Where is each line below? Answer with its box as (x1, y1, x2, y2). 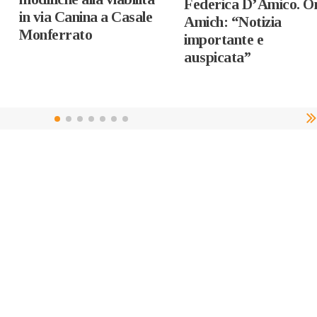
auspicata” (184, 48, 251, 66)
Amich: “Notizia (184, 13, 282, 30)
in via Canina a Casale (19, 8, 153, 25)
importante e (184, 30, 264, 48)
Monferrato (19, 25, 93, 43)
